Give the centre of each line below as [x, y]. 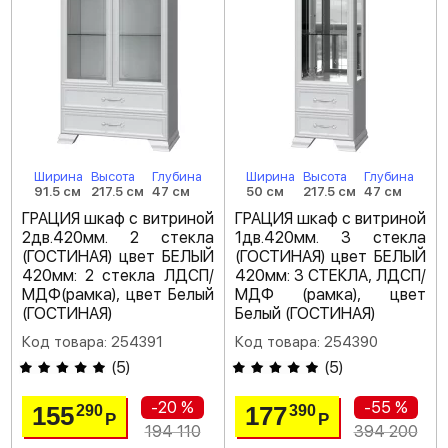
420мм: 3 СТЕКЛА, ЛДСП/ [330, 276]
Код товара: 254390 [306, 342]
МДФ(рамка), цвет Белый [118, 295]
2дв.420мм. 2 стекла [118, 238]
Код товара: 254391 [92, 342]
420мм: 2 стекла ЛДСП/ [118, 276]
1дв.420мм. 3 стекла [330, 238]
